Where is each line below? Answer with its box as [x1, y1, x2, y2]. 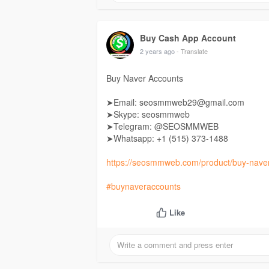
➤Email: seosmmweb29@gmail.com [106, 96, 244, 109]
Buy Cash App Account [140, 32, 236, 44]
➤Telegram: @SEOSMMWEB [106, 120, 219, 133]
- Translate [177, 46, 208, 56]
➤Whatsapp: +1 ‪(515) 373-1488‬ [106, 132, 228, 145]
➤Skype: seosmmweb [106, 108, 190, 121]
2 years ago [140, 46, 175, 56]
